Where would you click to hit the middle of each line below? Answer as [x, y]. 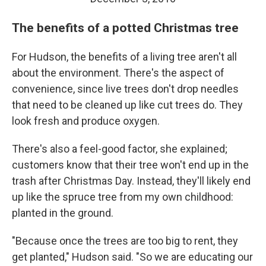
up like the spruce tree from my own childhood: [123, 197]
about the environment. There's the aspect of [118, 73]
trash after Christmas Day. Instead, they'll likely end [131, 181]
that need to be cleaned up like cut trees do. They [127, 105]
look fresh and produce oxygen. [86, 121]
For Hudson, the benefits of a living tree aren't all [124, 57]
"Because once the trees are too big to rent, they [125, 241]
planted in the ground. [63, 213]
